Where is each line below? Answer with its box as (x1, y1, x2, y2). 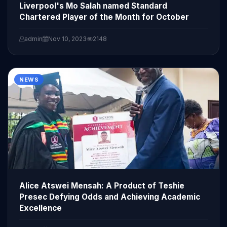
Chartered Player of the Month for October (19, 12, 189, 22)
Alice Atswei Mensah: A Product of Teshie (19, 180, 184, 191)
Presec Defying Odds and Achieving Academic (19, 192, 200, 202)
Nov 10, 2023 (48, 34, 87, 43)
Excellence (19, 203, 62, 213)
